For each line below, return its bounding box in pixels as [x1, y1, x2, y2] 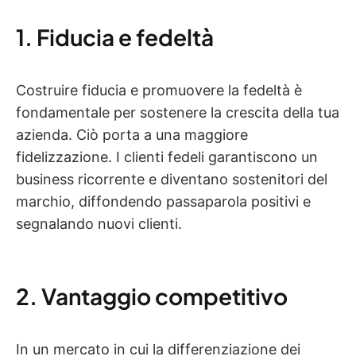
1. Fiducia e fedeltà [16, 23, 214, 51]
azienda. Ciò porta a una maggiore [16, 126, 248, 143]
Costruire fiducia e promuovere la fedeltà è [16, 82, 302, 99]
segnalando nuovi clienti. [16, 215, 182, 232]
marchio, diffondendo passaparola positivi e [16, 193, 311, 210]
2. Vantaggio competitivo [16, 282, 288, 310]
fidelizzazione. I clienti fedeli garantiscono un [16, 149, 318, 165]
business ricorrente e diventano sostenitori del [16, 171, 327, 188]
